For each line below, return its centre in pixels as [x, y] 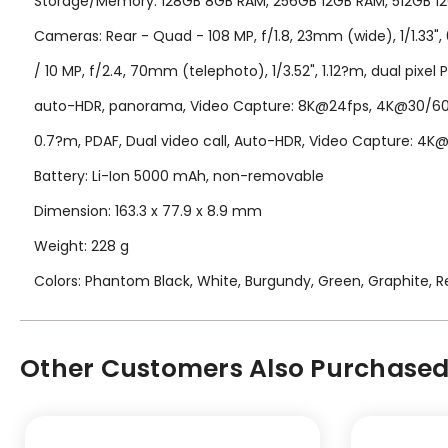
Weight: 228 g [81, 245]
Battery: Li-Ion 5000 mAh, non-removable [179, 175]
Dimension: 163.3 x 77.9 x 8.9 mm [148, 210]
